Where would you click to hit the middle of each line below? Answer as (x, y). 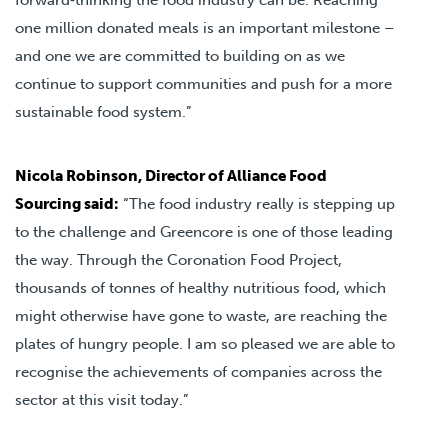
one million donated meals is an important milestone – (205, 27)
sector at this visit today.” (101, 399)
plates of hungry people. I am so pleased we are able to (205, 343)
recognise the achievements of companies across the (198, 371)
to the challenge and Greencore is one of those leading (204, 231)
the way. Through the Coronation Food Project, (178, 259)
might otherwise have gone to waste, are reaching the (201, 315)
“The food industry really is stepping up (257, 203)
